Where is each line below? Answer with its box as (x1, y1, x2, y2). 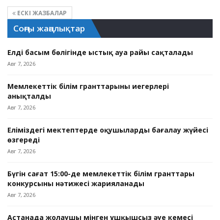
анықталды (7, 91, 51, 101)
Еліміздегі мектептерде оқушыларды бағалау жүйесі (7, 125, 208, 135)
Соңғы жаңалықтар (13, 22, 85, 34)
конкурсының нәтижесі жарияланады (7, 178, 144, 188)
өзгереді (7, 135, 40, 144)
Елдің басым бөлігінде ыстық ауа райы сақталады (7, 47, 193, 57)
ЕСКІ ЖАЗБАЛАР (16, 8, 67, 17)
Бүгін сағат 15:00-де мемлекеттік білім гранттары (7, 168, 194, 178)
